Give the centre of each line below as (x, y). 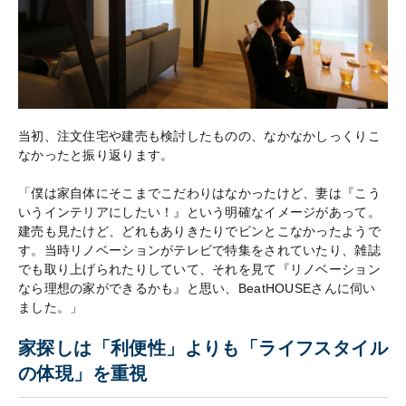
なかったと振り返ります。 (96, 155)
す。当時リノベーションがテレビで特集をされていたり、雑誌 (199, 250)
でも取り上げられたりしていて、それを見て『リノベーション (199, 269)
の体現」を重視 (83, 373)
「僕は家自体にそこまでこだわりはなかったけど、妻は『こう (199, 193)
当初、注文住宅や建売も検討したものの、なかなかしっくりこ (199, 135)
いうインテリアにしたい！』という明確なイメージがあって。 (199, 212)
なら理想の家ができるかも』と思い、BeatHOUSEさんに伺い (197, 288)
